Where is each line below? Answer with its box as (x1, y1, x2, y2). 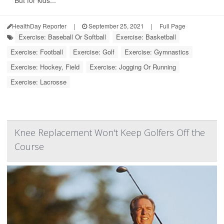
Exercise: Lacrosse (10, 77, 66, 86)
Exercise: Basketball (116, 32, 176, 41)
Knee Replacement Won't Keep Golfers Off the (14, 126, 205, 138)
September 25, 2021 (87, 21, 144, 30)
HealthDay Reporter (12, 21, 66, 30)
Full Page (159, 21, 185, 30)
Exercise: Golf (73, 47, 114, 56)
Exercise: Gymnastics (124, 47, 189, 56)
